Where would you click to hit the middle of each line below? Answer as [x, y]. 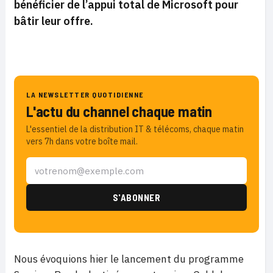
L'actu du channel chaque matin [119, 111]
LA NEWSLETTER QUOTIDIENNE [85, 94]
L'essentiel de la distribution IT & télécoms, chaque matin [135, 129]
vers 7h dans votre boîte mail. [82, 141]
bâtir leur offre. [54, 21]
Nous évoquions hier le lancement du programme [129, 259]
